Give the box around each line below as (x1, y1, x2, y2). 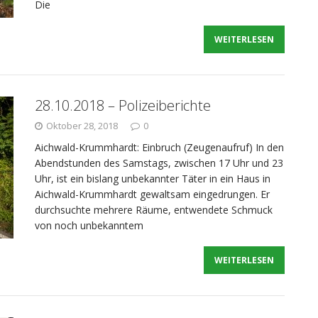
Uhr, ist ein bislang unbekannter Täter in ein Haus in (35, 172, 270, 185)
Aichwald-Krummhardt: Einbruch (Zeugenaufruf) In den (35, 141, 284, 154)
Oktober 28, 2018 (46, 119, 118, 132)
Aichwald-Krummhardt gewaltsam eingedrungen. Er (35, 187, 270, 201)
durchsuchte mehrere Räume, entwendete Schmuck (35, 203, 273, 216)
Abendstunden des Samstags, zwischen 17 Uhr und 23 (35, 156, 283, 170)
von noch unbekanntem (35, 219, 143, 232)
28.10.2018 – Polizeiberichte (35, 96, 211, 115)
